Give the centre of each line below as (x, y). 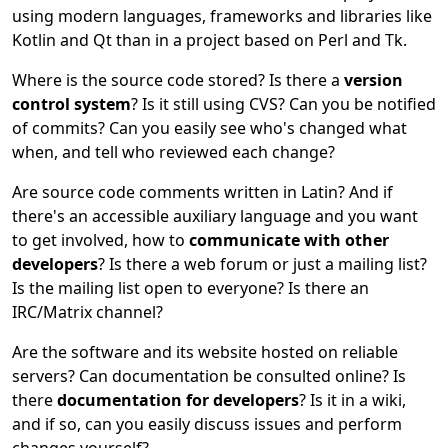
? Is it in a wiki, (352, 400)
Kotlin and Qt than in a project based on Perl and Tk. (209, 40)
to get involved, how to (100, 240)
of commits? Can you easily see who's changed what (209, 128)
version (373, 80)
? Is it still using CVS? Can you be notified (283, 104)
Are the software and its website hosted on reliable (205, 352)
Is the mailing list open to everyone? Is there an (190, 288)
